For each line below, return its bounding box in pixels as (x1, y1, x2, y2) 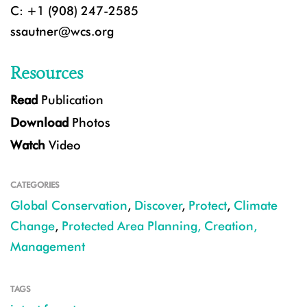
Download (10, 115, 69, 130)
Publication (38, 93, 103, 108)
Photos (69, 115, 110, 130)
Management (10, 239, 85, 254)
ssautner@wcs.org (10, 24, 114, 39)
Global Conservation (10, 198, 127, 213)
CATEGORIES (10, 180, 60, 191)
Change (10, 219, 55, 234)
